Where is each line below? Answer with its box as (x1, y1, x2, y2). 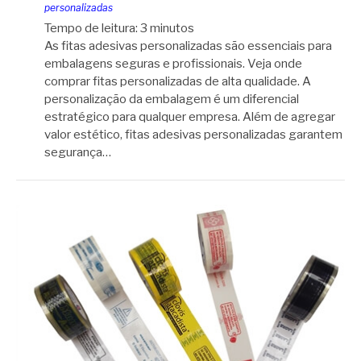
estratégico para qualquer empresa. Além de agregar (44, 110, 335, 125)
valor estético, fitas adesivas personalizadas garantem (44, 127, 342, 143)
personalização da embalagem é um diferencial (44, 92, 299, 107)
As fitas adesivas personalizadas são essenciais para (44, 39, 332, 54)
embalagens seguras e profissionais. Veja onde (44, 56, 302, 72)
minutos (150, 21, 194, 36)
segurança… (44, 145, 111, 160)
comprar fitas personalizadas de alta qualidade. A (44, 74, 311, 89)
